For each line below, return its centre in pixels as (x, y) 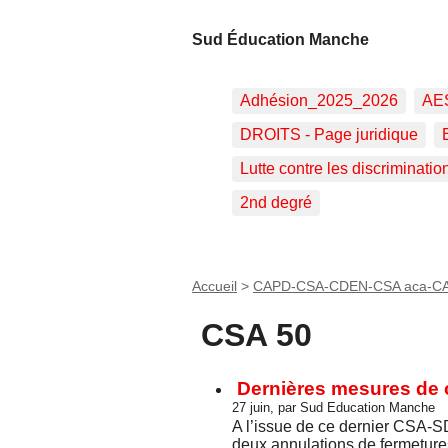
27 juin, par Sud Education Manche (333, 407)
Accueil (214, 286)
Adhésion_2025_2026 (319, 100)
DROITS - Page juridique (329, 134)
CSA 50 (252, 334)
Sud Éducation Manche (280, 39)
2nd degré (276, 202)
